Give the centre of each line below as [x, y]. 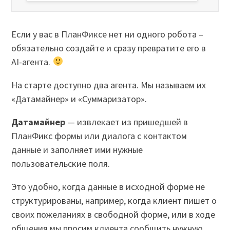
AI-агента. [32, 62]
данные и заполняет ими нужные [77, 149]
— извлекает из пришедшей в [127, 122]
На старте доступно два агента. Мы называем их [109, 85]
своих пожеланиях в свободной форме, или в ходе [113, 214]
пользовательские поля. [62, 163]
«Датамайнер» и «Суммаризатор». [79, 99]
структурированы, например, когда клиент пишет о [114, 200]
